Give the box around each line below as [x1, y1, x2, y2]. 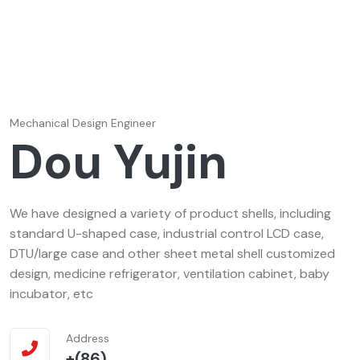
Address [66, 331, 109, 346]
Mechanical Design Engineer [10, 116, 156, 131]
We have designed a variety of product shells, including [10, 205, 331, 223]
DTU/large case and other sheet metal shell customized [10, 245, 335, 263]
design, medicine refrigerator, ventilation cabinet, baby [10, 265, 329, 283]
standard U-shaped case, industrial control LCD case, [10, 225, 324, 243]
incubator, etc [10, 285, 93, 303]
